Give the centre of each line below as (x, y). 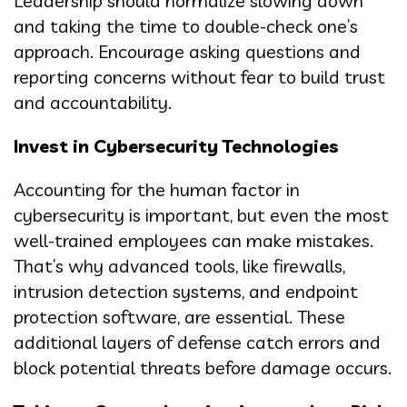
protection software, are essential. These (179, 317)
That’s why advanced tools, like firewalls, (179, 266)
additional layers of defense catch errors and (197, 342)
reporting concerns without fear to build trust (199, 77)
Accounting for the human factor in (157, 190)
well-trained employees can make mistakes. (194, 241)
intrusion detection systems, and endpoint (186, 292)
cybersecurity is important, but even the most (201, 215)
